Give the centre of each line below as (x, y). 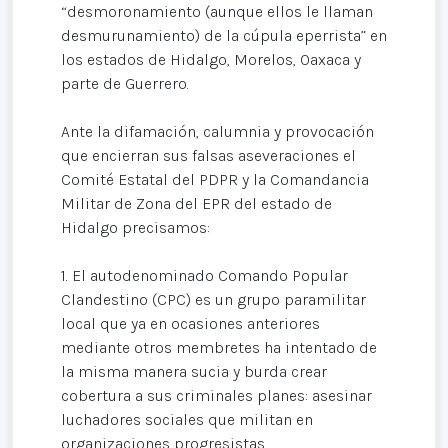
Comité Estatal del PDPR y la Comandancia (215, 180)
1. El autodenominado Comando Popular (204, 276)
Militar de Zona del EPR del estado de (196, 204)
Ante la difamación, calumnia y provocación (217, 132)
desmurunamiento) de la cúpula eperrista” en (224, 36)
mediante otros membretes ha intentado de (219, 348)
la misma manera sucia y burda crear (194, 372)
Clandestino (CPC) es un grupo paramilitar (213, 300)
